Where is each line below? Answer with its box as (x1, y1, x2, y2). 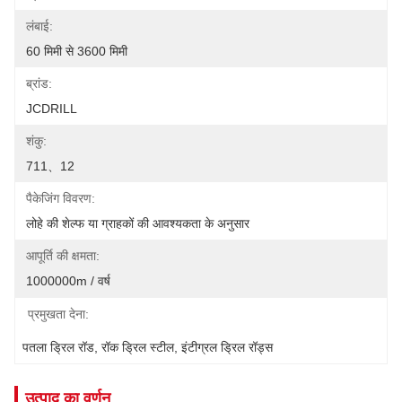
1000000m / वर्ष (26, 274, 110, 288)
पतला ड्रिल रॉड (22, 340, 94, 354)
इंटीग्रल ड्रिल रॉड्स (181, 340, 273, 354)
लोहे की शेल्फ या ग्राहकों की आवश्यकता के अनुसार (26, 216, 249, 231)
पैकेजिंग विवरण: (26, 191, 95, 205)
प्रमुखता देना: (28, 307, 89, 321)
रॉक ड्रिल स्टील (101, 340, 174, 354)
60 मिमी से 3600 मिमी (26, 44, 127, 58)
